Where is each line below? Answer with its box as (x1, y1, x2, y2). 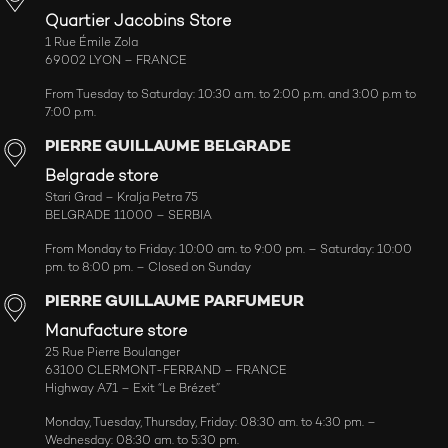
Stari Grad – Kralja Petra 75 (45, 192, 198, 205)
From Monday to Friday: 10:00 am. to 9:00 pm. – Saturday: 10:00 (45, 244, 412, 257)
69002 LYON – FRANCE (45, 55, 187, 68)
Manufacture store (45, 324, 187, 341)
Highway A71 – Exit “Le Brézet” (45, 383, 220, 396)
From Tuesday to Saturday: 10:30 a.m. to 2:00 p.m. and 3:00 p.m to (45, 89, 416, 102)
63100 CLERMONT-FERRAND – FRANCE (45, 365, 287, 378)
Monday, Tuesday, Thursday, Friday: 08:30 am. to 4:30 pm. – (45, 417, 376, 430)
